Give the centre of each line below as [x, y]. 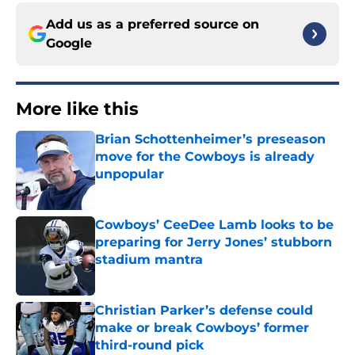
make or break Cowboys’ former [202, 328]
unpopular [130, 174]
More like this [77, 109]
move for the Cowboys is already [205, 157]
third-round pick [149, 345]
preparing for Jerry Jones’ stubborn [214, 242]
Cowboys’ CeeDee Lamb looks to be [214, 225]
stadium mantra [149, 260]
